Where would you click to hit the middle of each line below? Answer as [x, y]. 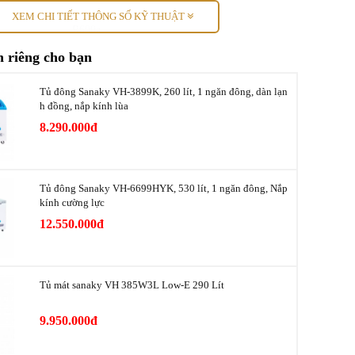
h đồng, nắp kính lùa [84, 106]
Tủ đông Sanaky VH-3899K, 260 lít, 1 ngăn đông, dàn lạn [164, 92]
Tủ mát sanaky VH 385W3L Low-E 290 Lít [132, 285]
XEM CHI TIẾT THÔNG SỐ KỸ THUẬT [99, 16]
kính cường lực [72, 202]
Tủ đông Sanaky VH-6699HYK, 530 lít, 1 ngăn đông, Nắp [164, 188]
